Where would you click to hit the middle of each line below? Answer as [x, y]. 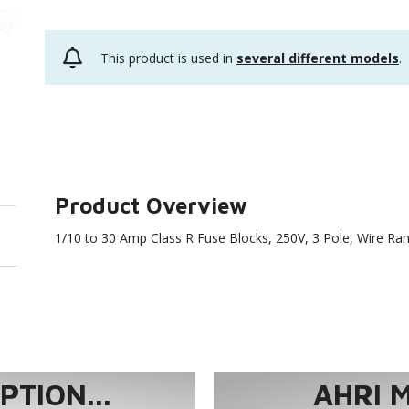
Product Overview [152, 205]
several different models [318, 58]
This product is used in [168, 58]
